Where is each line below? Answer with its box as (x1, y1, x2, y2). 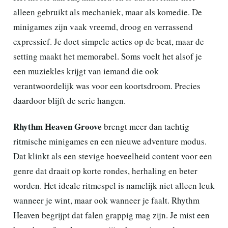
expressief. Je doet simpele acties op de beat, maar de (13, 35, 204, 47)
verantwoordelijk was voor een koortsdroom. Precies (13, 79, 201, 92)
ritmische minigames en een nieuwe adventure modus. (13, 135, 207, 147)
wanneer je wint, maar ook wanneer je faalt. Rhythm (13, 194, 199, 206)
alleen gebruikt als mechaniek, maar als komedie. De (13, 6, 202, 18)
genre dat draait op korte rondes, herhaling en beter (13, 164, 197, 177)
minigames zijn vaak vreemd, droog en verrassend (13, 20, 193, 33)
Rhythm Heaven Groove (13, 120, 102, 133)
